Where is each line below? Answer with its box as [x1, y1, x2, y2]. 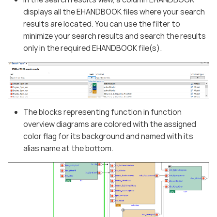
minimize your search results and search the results [23, 30, 206, 41]
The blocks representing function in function [23, 107, 182, 118]
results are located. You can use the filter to [23, 18, 180, 29]
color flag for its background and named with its [23, 131, 193, 142]
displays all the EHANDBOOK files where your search [23, 6, 205, 17]
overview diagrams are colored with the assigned [23, 119, 196, 130]
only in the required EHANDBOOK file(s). [23, 42, 162, 53]
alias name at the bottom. [23, 143, 113, 154]
